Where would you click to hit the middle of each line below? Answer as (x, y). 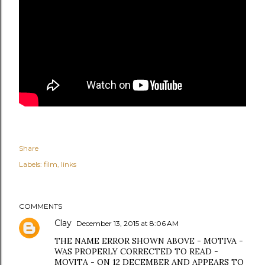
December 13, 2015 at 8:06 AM (127, 223)
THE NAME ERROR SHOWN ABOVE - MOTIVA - (149, 241)
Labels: (30, 164)
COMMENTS (41, 206)
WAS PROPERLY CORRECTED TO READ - (136, 251)
